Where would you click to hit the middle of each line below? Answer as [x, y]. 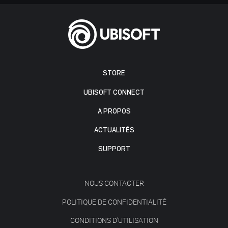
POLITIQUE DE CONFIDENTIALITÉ [114, 202]
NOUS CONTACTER [114, 183]
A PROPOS [114, 111]
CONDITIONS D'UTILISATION [114, 220]
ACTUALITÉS [114, 130]
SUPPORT [114, 149]
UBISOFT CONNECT [114, 92]
